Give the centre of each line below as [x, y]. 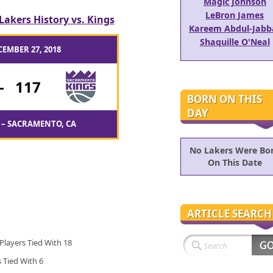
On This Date [235, 163]
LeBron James [235, 15]
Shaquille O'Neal [235, 41]
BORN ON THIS [224, 99]
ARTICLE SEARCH [229, 213]
